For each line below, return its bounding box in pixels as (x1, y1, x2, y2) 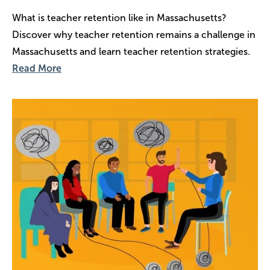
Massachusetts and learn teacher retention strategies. (12, 45, 250, 57)
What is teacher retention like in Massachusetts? (12, 11, 227, 24)
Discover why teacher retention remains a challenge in (12, 28, 256, 40)
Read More (12, 62, 61, 74)
